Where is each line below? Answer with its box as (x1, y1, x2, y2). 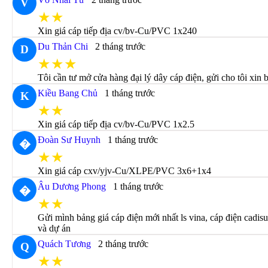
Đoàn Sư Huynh (38, 135, 101, 145)
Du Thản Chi (38, 41, 89, 51)
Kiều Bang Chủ (38, 88, 98, 98)
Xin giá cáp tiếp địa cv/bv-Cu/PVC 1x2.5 (38, 119, 195, 129)
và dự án (38, 223, 71, 233)
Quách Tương (38, 239, 92, 249)
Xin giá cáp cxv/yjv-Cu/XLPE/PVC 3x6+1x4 (38, 166, 212, 176)
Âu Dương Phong (38, 181, 106, 191)
